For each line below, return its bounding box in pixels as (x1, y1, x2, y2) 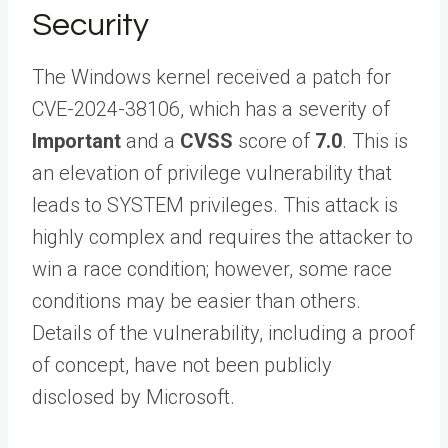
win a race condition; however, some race (32, 256, 392, 281)
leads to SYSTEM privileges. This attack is (32, 192, 398, 217)
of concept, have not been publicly (32, 352, 332, 377)
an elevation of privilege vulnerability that (32, 160, 392, 185)
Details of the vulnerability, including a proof (32, 320, 415, 345)
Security (32, 8, 149, 42)
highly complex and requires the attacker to (32, 224, 413, 249)
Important (32, 128, 121, 153)
